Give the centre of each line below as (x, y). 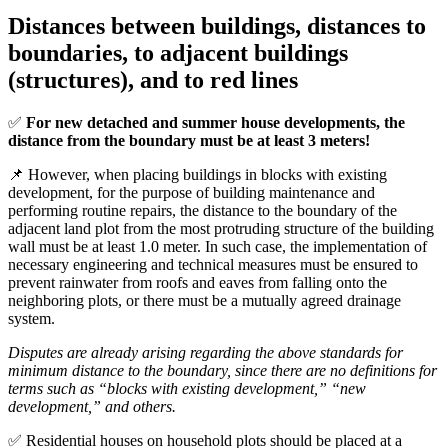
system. (31, 318)
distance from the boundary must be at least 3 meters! (189, 140)
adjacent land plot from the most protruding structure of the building (221, 228)
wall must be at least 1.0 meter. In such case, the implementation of (217, 246)
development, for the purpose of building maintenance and (191, 192)
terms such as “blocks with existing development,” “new (187, 388)
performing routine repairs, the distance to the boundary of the (202, 210)
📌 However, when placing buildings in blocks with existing (197, 174)
